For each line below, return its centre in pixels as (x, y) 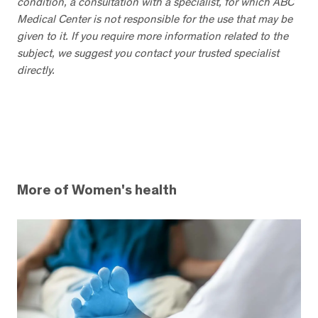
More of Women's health (97, 190)
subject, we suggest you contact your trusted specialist (148, 53)
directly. (36, 70)
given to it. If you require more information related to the (153, 36)
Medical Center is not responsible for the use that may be (155, 19)
